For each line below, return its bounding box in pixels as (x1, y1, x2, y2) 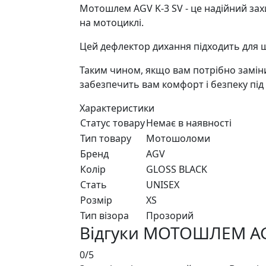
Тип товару (80, 132, 131, 145)
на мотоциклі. (80, 16, 144, 30)
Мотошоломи (146, 132, 210, 145)
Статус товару (80, 116, 145, 130)
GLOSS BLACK (146, 163, 207, 176)
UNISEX (146, 178, 179, 192)
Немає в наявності (146, 116, 232, 130)
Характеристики (80, 102, 154, 115)
